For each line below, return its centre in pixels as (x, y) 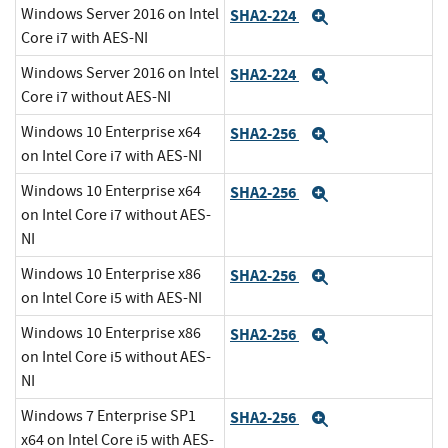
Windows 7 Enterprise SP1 (108, 416)
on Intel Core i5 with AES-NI (111, 298)
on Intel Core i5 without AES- (116, 357)
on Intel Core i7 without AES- (116, 215)
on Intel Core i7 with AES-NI (111, 156)
